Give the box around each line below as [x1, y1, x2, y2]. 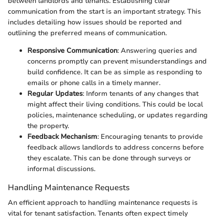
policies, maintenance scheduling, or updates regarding [27, 110, 208, 120]
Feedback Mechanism [27, 131, 97, 141]
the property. [27, 121, 69, 131]
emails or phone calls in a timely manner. [27, 78, 160, 88]
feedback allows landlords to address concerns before [27, 142, 204, 152]
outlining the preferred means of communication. [8, 28, 167, 38]
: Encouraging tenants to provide [97, 131, 203, 141]
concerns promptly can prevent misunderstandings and [27, 56, 207, 66]
